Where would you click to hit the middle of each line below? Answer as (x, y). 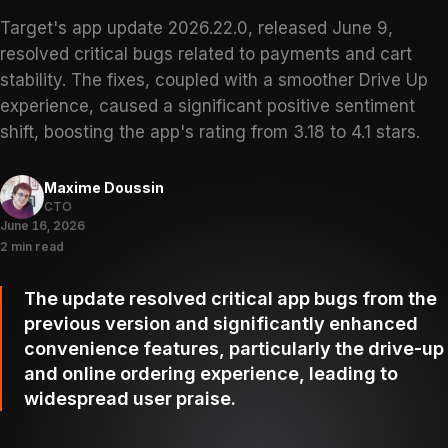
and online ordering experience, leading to (211, 373)
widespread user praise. (130, 398)
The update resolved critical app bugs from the (230, 298)
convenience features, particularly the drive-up (234, 348)
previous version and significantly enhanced (221, 323)
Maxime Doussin (104, 187)
